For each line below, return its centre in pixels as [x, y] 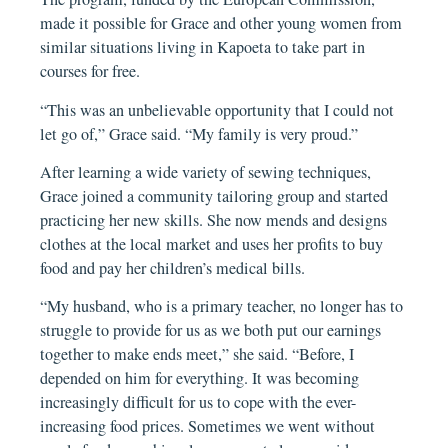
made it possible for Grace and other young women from [221, 23]
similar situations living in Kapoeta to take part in [203, 47]
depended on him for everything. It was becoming [200, 378]
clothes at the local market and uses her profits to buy [212, 243]
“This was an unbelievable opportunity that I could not [217, 109]
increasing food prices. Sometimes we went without [208, 426]
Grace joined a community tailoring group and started [214, 195]
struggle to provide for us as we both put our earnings [211, 330]
